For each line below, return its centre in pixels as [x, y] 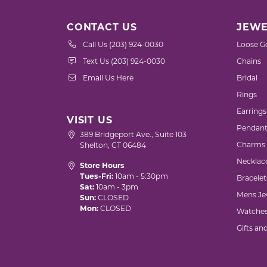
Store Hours [103, 166]
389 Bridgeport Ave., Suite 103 [133, 135]
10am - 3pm [117, 188]
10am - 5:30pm [141, 177]
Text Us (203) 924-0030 [124, 62]
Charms [251, 145]
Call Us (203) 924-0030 [123, 45]
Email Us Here [108, 79]
